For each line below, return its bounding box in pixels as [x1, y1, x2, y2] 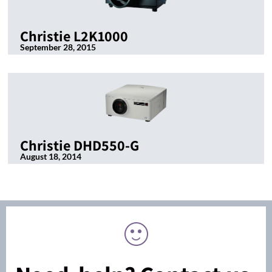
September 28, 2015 [20, 42, 96, 53]
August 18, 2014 [20, 151, 81, 162]
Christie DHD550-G [20, 135, 139, 155]
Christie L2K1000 [20, 26, 128, 46]
